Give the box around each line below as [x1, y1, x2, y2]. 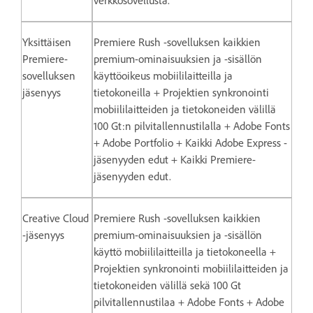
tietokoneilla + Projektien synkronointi [94, 85, 269, 99]
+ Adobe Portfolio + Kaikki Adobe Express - [94, 136, 287, 150]
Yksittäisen [22, 35, 71, 49]
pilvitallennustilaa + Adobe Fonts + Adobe [94, 295, 284, 309]
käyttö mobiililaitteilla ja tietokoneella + [94, 245, 276, 259]
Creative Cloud [22, 211, 89, 225]
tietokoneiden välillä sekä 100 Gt [94, 278, 241, 292]
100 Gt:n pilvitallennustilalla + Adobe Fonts [94, 119, 290, 133]
